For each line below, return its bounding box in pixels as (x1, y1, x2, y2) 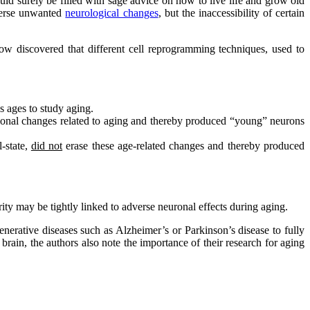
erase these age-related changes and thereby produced (62, 139, 305, 152)
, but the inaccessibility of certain (158, 6, 305, 19)
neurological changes (65, 6, 158, 19)
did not (30, 139, 63, 152)
